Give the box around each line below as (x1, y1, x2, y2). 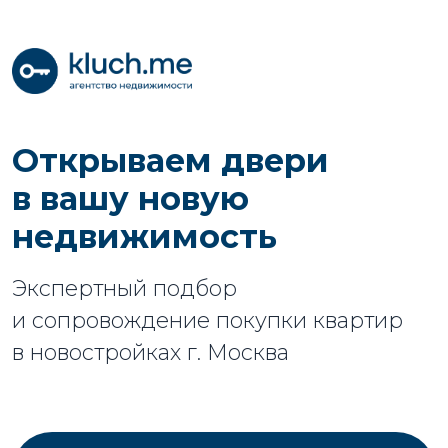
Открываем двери (12, 140, 329, 180)
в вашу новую (12, 178, 249, 218)
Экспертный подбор (12, 274, 237, 301)
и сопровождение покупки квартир (12, 306, 403, 333)
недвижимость (12, 216, 277, 256)
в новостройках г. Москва (12, 338, 289, 365)
